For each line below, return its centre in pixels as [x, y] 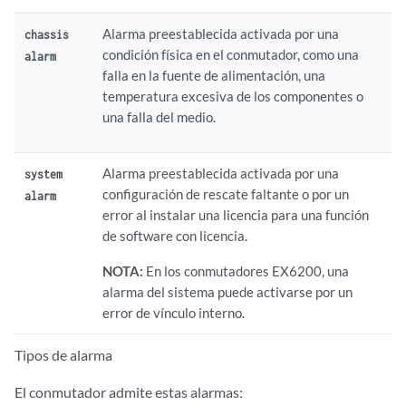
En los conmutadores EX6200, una [248, 271]
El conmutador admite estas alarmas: [129, 392]
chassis [47, 34]
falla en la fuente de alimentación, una [214, 75]
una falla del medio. [159, 117]
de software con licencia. [175, 236]
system [44, 174]
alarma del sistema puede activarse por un [228, 292]
